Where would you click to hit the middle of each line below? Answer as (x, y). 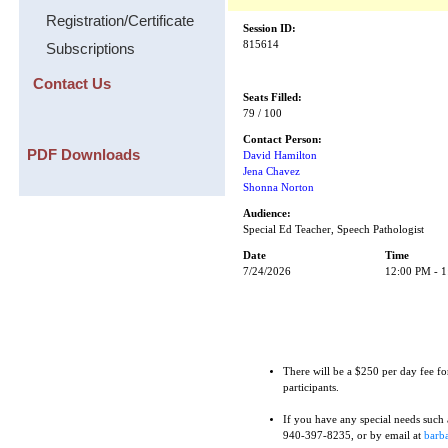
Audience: (267, 213)
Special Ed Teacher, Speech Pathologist (334, 229)
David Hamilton (280, 155)
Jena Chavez (272, 171)
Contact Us (71, 83)
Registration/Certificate (119, 20)
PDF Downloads (83, 154)
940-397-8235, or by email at (354, 435)
